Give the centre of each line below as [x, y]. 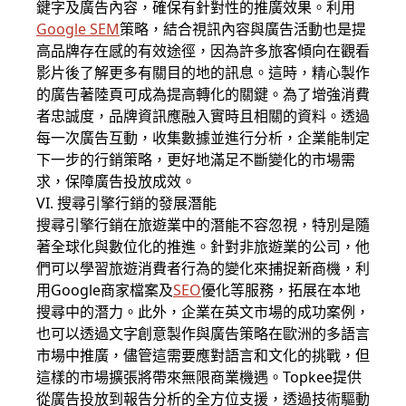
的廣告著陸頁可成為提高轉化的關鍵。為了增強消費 [203, 94]
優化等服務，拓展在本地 [281, 290]
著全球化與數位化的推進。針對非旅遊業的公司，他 [203, 246]
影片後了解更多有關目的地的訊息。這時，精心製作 [203, 72]
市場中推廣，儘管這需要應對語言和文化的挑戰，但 [203, 355]
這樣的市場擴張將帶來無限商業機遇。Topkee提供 [199, 377]
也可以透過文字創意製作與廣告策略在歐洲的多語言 [203, 333]
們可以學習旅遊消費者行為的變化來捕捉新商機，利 [203, 268]
